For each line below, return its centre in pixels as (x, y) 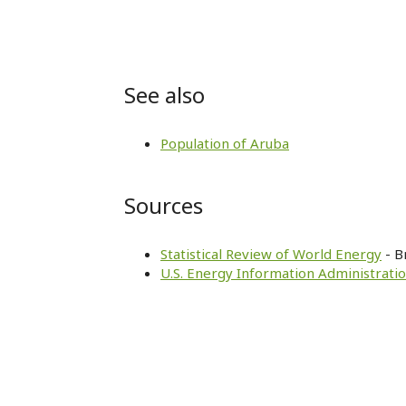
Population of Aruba (225, 143)
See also (164, 95)
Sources (164, 205)
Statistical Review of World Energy (271, 254)
